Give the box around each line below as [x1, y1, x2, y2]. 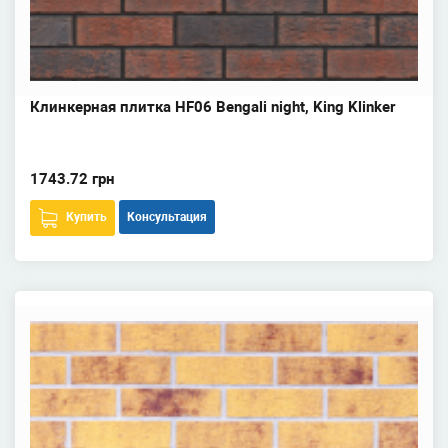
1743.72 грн [30, 170, 115, 188]
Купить [66, 210, 107, 224]
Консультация [127, 210, 207, 224]
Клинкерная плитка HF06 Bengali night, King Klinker [30, 98, 395, 116]
